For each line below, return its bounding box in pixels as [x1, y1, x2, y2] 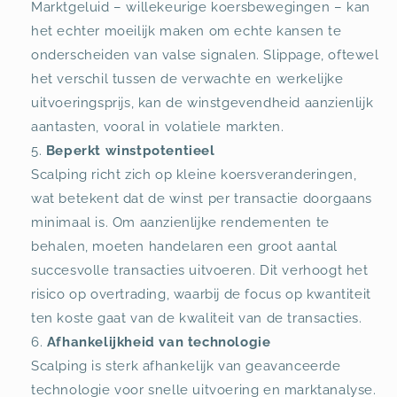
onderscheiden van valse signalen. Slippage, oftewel [31, 46, 379, 63]
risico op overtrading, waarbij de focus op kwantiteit [31, 285, 371, 302]
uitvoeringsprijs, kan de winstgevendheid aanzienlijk [31, 94, 374, 111]
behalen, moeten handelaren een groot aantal [31, 237, 338, 254]
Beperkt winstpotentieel [45, 142, 215, 159]
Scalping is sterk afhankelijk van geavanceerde [31, 357, 341, 374]
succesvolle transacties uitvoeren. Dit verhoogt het [31, 261, 369, 278]
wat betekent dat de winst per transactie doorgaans [31, 190, 373, 206]
